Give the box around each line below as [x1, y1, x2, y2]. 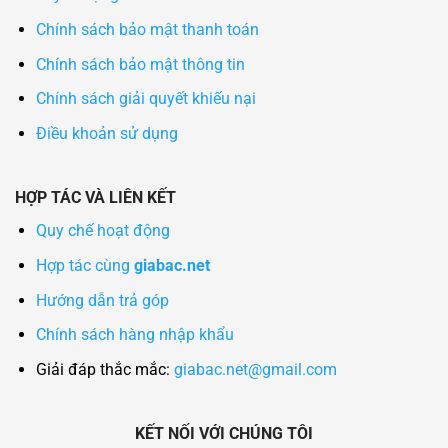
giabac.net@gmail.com [173, 359, 337, 379]
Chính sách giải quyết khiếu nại [35, 89, 256, 109]
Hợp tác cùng [35, 255, 134, 275]
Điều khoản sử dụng [35, 123, 178, 143]
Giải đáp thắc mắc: [35, 359, 174, 379]
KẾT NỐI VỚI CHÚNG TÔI [135, 424, 313, 444]
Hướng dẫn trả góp [35, 290, 169, 310]
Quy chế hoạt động [35, 221, 170, 241]
